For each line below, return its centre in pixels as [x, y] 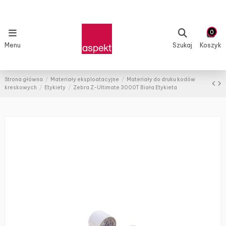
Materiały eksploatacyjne [85, 80]
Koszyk [211, 45]
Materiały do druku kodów [161, 80]
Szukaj [182, 45]
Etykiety [55, 88]
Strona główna [24, 80]
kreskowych [21, 88]
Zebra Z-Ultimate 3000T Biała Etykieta [125, 88]
